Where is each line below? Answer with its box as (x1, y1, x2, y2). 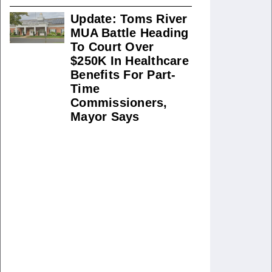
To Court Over (70, 40, 154, 53)
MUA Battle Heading (70, 26, 189, 39)
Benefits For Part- (70, 68, 176, 81)
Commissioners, (70, 96, 168, 109)
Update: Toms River (70, 12, 188, 25)
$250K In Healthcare (70, 54, 189, 67)
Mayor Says (70, 110, 140, 123)
